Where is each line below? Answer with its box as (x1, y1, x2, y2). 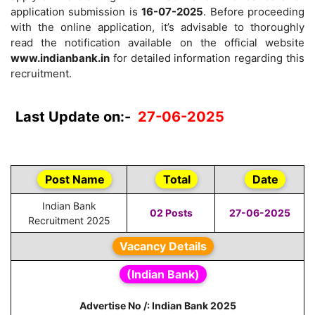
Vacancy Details (120, 238, 207, 253)
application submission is (11, 5, 142, 19)
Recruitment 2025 (27, 214, 110, 226)
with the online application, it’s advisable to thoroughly (11, 20, 304, 34)
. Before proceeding (203, 5, 305, 19)
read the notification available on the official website (11, 36, 304, 50)
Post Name (44, 172, 105, 186)
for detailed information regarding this (110, 51, 304, 65)
